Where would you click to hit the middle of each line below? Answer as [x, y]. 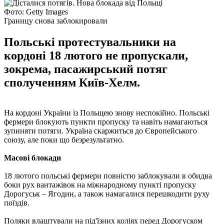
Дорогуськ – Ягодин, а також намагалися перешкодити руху [107, 193]
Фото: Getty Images [36, 11]
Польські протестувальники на [90, 42]
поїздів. [17, 202]
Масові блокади [32, 157]
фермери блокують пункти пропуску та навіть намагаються [106, 121]
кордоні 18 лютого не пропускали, [96, 55]
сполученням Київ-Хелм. [72, 82]
